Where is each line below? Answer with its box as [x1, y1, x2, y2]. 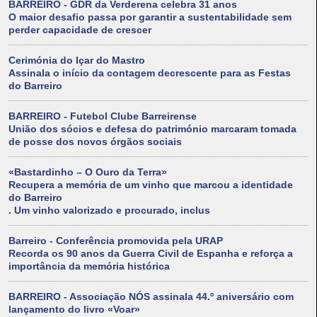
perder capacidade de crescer [8, 24, 151, 36]
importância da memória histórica [8, 260, 170, 272]
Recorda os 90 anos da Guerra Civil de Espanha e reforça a [8, 248, 293, 260]
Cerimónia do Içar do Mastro [8, 54, 145, 67]
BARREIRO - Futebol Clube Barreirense [8, 110, 197, 122]
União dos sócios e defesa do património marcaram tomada [8, 123, 296, 135]
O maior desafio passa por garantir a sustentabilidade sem [8, 11, 292, 23]
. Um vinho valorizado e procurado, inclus [8, 204, 210, 217]
